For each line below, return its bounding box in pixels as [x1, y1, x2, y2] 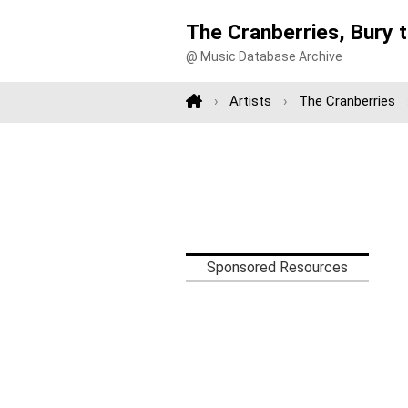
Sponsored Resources [207, 258, 348, 276]
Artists [229, 93, 271, 110]
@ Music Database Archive [186, 49, 342, 65]
